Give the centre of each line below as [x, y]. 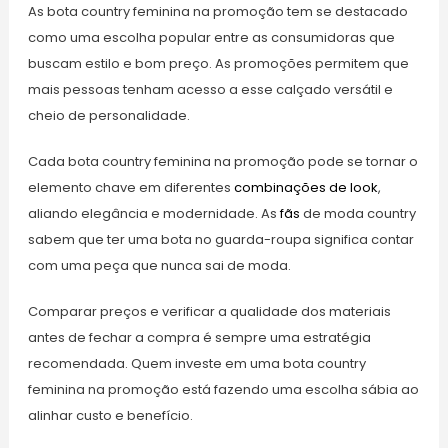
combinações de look [305, 187]
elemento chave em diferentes [130, 187]
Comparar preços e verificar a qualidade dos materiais [209, 311]
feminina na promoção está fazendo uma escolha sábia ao [223, 389]
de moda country [357, 213]
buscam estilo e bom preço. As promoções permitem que [218, 63]
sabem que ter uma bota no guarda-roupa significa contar [220, 239]
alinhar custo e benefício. [110, 415]
